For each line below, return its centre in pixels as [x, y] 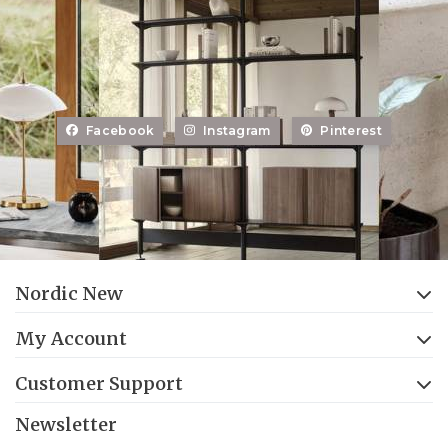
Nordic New [69, 293]
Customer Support [99, 383]
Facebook [120, 130]
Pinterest [351, 130]
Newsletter [66, 424]
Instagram [236, 130]
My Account [71, 338]
